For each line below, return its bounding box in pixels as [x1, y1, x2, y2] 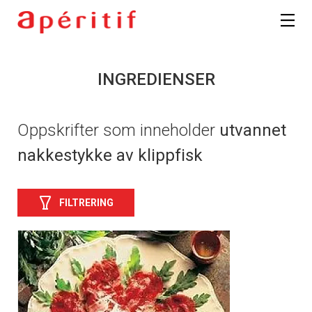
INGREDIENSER [97, 70, 215, 90]
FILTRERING [59, 196, 114, 208]
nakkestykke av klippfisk [17, 146, 203, 166]
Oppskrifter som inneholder [17, 120, 219, 141]
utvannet [219, 120, 286, 141]
